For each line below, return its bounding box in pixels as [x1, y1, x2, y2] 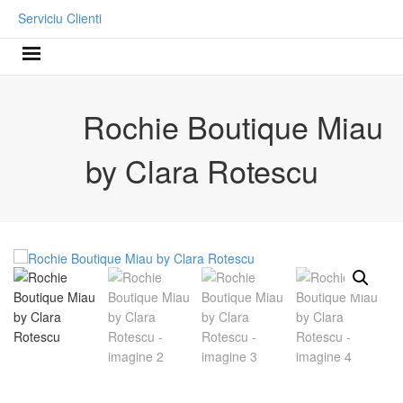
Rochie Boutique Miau [83, 104, 383, 149]
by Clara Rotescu [85, 148, 318, 193]
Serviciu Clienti [18, 9, 102, 27]
